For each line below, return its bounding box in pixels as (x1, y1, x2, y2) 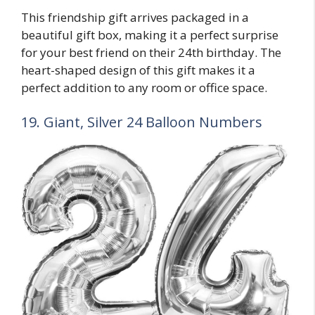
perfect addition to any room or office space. (21, 79, 267, 96)
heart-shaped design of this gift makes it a (21, 61, 255, 78)
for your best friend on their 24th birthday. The (21, 44, 281, 60)
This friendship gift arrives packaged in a (21, 8, 249, 25)
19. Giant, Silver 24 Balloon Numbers (21, 112, 262, 132)
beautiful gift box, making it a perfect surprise (21, 26, 278, 43)
